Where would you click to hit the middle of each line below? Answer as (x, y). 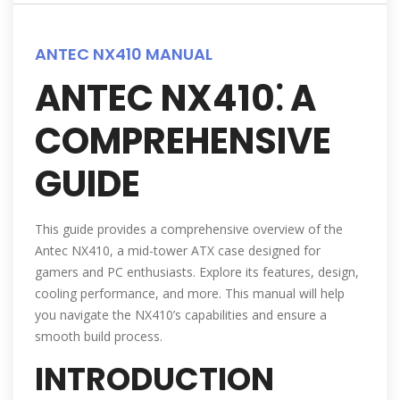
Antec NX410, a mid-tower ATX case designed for (178, 251)
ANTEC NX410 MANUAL (124, 54)
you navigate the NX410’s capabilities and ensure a (181, 315)
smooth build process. (99, 337)
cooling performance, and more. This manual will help (190, 294)
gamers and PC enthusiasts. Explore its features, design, (197, 272)
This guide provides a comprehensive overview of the (189, 229)
